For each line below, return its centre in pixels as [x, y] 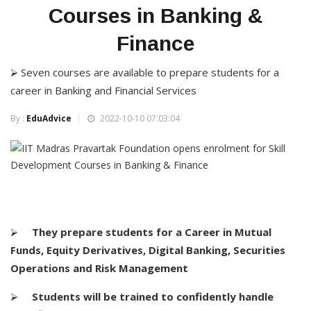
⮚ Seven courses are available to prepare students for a [145, 72]
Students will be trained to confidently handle [153, 296]
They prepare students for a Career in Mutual [152, 232]
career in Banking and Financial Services [103, 90]
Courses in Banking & [155, 16]
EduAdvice [49, 118]
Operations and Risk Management [99, 268]
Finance [155, 43]
